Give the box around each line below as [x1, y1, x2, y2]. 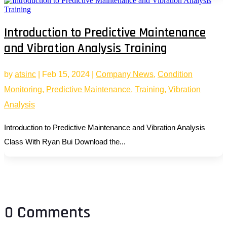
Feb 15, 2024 [42, 69, 90, 79]
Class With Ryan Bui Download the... [4, 137, 126, 146]
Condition [158, 69, 193, 79]
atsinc [15, 69, 36, 79]
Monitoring [4, 85, 42, 94]
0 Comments [5, 202, 90, 223]
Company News [96, 69, 154, 79]
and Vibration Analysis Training [4, 40, 167, 57]
